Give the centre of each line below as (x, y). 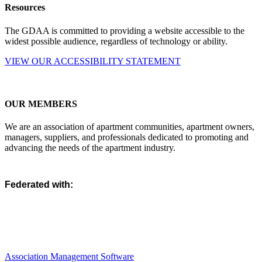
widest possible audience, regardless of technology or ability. (116, 41)
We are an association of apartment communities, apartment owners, (130, 127)
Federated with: (39, 185)
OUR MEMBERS (41, 104)
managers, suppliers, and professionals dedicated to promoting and (127, 137)
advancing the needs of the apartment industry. (90, 148)
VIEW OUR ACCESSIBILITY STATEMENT (93, 61)
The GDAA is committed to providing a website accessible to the (125, 30)
